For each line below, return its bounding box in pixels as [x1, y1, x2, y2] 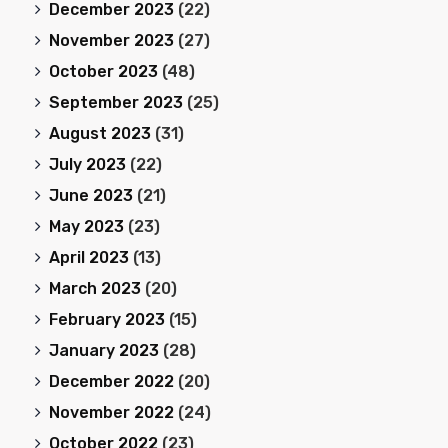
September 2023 [49, 92, 183, 112]
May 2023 [49, 216, 124, 236]
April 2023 [49, 247, 129, 267]
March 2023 [49, 278, 141, 298]
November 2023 [49, 30, 174, 50]
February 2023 [49, 309, 165, 329]
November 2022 [49, 402, 174, 422]
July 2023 [49, 154, 126, 174]
